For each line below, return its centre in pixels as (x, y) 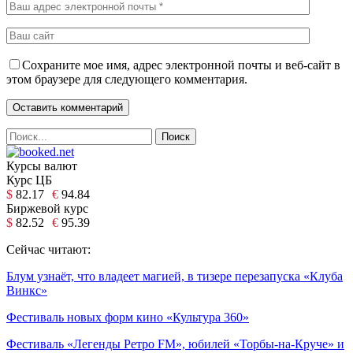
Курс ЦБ (29, 180)
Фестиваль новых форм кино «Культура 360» (128, 317)
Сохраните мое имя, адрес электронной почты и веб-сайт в (181, 65)
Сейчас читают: (48, 249)
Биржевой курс (47, 208)
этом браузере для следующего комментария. (127, 79)
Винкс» (27, 290)
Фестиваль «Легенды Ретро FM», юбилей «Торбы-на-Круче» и (175, 344)
